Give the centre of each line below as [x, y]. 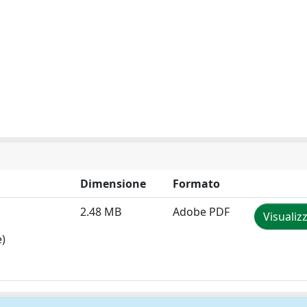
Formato [196, 184]
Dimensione [113, 184]
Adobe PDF [201, 212]
